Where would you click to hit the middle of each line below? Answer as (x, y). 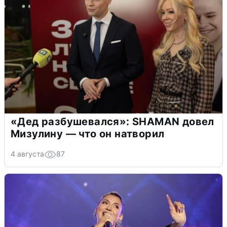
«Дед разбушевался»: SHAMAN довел (112, 121)
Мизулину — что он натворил (88, 134)
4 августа (27, 154)
